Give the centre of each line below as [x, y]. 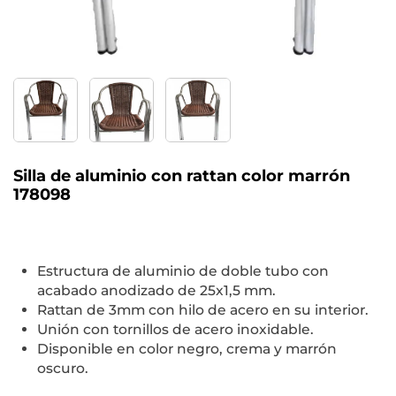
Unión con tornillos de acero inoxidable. [177, 330]
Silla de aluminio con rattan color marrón [182, 176]
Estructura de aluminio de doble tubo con [183, 271]
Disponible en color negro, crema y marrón [187, 349]
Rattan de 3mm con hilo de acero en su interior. [205, 310]
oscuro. [63, 369]
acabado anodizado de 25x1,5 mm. [156, 291]
